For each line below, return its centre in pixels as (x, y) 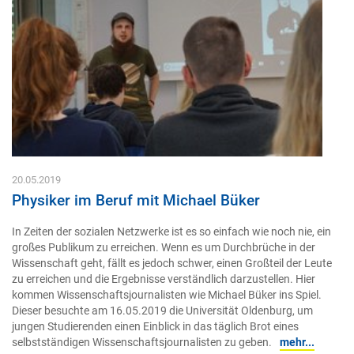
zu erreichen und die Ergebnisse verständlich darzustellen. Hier (164, 279)
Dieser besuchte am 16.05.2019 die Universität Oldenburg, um (162, 311)
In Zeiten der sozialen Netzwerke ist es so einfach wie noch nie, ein (171, 232)
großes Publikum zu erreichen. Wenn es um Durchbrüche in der (164, 247)
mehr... (297, 342)
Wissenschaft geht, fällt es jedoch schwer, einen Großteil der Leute (172, 263)
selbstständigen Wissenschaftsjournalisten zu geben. (142, 342)
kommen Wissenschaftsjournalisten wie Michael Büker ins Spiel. (167, 295)
